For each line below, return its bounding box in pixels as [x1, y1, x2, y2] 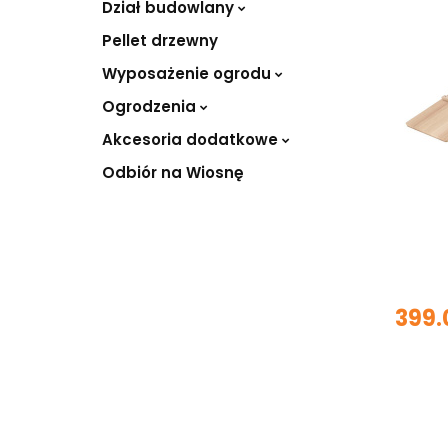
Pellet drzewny [102, 29, 218, 51]
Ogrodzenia [102, 95, 200, 117]
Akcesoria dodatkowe [102, 128, 282, 150]
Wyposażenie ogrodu [102, 62, 275, 84]
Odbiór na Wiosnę [102, 161, 244, 183]
